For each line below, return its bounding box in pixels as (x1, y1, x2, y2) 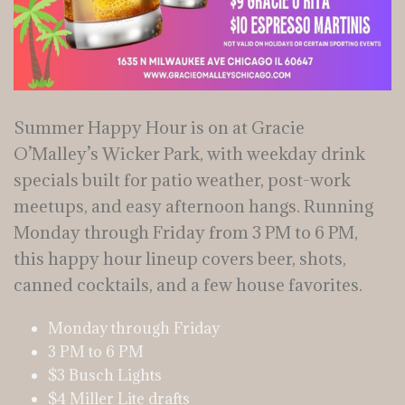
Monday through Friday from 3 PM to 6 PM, (14, 221, 358, 243)
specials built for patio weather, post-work (14, 168, 351, 191)
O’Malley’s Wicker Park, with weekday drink (14, 142, 365, 165)
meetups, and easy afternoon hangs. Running (14, 194, 373, 217)
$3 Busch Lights (47, 364, 162, 385)
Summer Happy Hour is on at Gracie (14, 116, 305, 138)
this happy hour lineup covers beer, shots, (14, 247, 346, 269)
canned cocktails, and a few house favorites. (14, 273, 363, 296)
